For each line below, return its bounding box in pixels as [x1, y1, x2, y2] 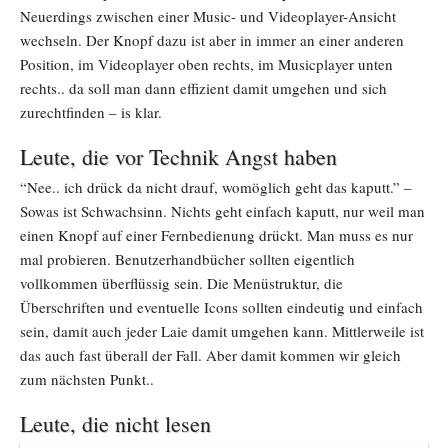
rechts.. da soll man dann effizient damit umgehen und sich [20, 77, 387, 98]
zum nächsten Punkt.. [20, 368, 154, 389]
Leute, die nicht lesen [20, 408, 211, 438]
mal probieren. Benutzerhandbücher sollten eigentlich [20, 248, 355, 269]
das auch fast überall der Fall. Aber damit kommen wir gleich [20, 344, 401, 365]
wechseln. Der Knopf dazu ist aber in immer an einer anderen [20, 29, 404, 50]
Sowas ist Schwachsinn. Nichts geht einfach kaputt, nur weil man [20, 200, 425, 221]
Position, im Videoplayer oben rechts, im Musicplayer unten [20, 53, 393, 74]
